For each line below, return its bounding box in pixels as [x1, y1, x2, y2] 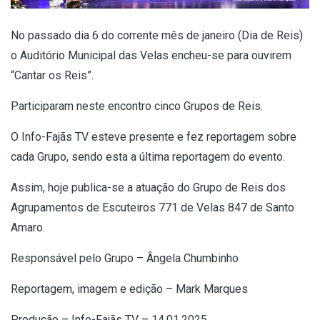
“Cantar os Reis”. [11, 69, 94, 83]
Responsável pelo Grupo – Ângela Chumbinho [11, 251, 239, 266]
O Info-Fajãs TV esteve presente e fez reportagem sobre [11, 130, 296, 144]
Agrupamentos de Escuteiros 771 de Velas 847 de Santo [11, 201, 294, 215]
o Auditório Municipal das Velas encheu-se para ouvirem [11, 49, 291, 63]
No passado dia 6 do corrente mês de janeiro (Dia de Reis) [11, 29, 303, 43]
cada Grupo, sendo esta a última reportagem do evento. [11, 150, 285, 164]
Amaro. [11, 221, 45, 235]
